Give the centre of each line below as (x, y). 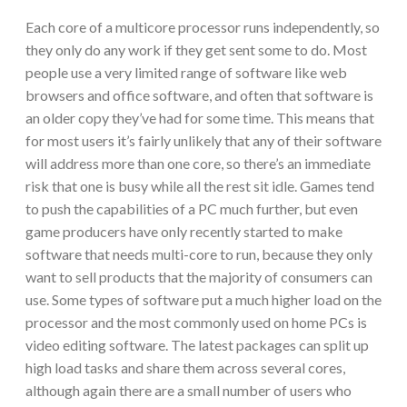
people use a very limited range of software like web (186, 73)
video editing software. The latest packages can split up (197, 345)
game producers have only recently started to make (184, 232)
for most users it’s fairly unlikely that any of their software (203, 141)
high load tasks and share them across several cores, (185, 368)
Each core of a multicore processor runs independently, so (203, 27)
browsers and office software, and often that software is (199, 95)
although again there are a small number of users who (189, 391)
